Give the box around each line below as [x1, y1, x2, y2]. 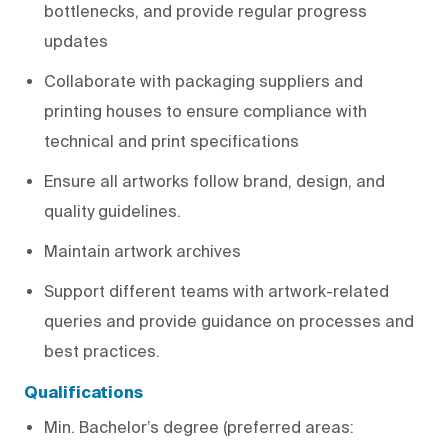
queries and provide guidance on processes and [44, 311, 414, 330]
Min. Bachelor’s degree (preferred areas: [44, 417, 354, 436]
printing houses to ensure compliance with [44, 101, 367, 120]
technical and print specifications [44, 131, 299, 150]
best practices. [44, 341, 160, 360]
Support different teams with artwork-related [44, 281, 389, 300]
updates [44, 31, 108, 50]
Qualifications [24, 385, 143, 402]
